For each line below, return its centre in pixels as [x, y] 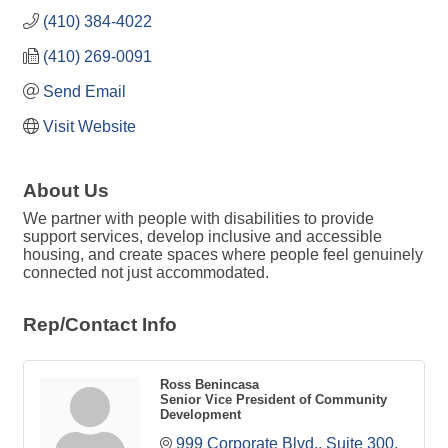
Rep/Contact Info [100, 324]
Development [200, 414]
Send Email [84, 91]
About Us [66, 190]
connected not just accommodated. [146, 272]
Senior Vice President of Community [273, 399]
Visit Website [89, 126]
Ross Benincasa [209, 384]
